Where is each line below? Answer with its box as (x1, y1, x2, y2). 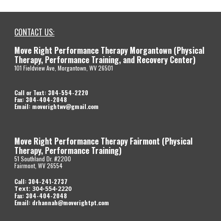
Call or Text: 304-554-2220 (14, 88, 90, 97)
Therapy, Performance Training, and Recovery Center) (14, 54, 196, 66)
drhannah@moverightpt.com (32, 198, 110, 207)
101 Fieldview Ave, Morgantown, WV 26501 (14, 64, 118, 72)
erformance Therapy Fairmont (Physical (59, 135, 193, 147)
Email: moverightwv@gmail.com (14, 102, 101, 110)
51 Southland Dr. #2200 (14, 154, 72, 163)
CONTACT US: (14, 26, 55, 38)
